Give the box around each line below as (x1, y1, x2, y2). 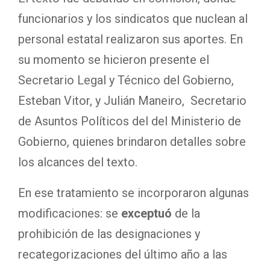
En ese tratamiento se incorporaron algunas (18, 186, 249, 200)
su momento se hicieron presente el (18, 52, 209, 67)
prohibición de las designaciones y (18, 227, 200, 241)
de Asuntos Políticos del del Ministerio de (18, 114, 241, 128)
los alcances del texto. (18, 155, 137, 169)
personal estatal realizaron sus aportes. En (18, 32, 243, 46)
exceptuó (121, 206, 172, 221)
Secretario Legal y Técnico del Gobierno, (18, 73, 234, 87)
